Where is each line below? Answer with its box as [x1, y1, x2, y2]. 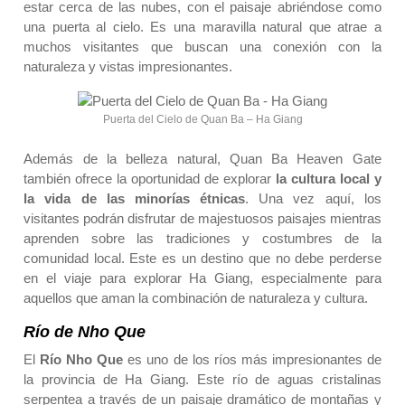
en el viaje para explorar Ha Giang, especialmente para [24, 270, 381, 287]
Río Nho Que [40, 352, 124, 368]
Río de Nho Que [24, 323, 151, 342]
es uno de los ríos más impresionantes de [123, 352, 381, 368]
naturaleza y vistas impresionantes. [24, 59, 233, 75]
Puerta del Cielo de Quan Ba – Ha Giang [102, 113, 303, 127]
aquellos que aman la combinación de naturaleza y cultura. [24, 290, 369, 306]
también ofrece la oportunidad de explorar [24, 171, 276, 187]
